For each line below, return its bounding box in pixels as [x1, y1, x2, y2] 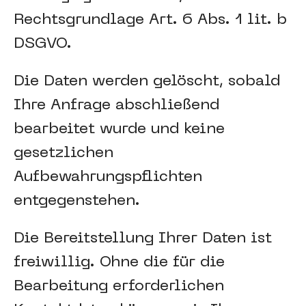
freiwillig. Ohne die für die [14, 255, 225, 270]
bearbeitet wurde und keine [14, 122, 225, 137]
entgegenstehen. [14, 194, 140, 208]
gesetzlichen [14, 146, 113, 161]
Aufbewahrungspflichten [14, 170, 202, 184]
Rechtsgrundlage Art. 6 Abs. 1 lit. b [14, 13, 287, 27]
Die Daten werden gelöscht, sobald [14, 74, 280, 89]
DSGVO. [14, 37, 72, 51]
